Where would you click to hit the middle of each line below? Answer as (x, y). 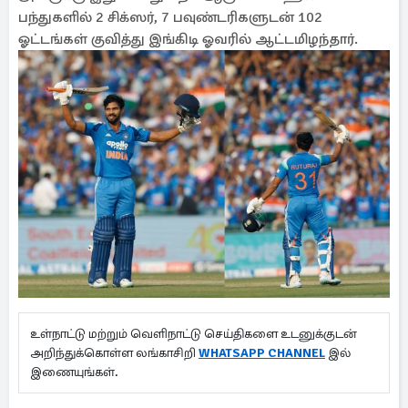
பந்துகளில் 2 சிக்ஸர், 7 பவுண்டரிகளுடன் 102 (170, 17)
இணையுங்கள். (74, 372)
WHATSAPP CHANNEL (262, 353)
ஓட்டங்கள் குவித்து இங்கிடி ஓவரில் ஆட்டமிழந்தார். (190, 39)
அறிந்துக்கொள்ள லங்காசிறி (114, 353)
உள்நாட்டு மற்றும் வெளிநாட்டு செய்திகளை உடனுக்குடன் (194, 334)
